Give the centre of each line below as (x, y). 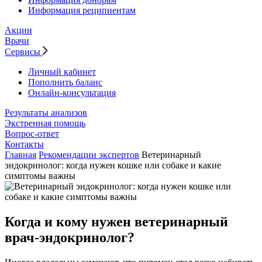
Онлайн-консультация (72, 93)
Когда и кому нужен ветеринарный (116, 221)
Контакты (24, 144)
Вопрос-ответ (32, 134)
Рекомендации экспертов (89, 155)
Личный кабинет (62, 72)
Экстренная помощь (45, 123)
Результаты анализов (46, 113)
